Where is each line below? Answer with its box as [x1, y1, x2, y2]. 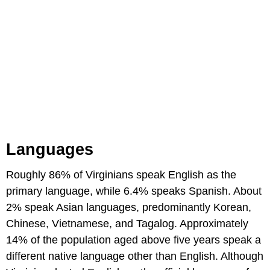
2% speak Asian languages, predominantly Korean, [6, 201, 251, 213]
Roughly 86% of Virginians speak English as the [6, 168, 236, 181]
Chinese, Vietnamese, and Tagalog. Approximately [6, 217, 248, 230]
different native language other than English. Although [6, 250, 263, 262]
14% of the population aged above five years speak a [6, 233, 261, 246]
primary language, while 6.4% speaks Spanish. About [6, 184, 262, 197]
